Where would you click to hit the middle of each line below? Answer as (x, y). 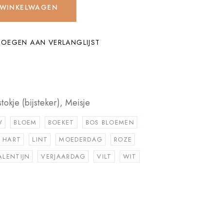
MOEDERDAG (81, 139)
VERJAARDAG (64, 156)
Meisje (78, 103)
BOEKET (61, 122)
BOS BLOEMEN (110, 122)
